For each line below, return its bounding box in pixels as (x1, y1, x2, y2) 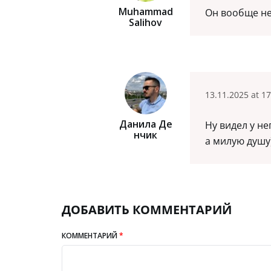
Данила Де (119, 117, 172, 131)
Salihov (129, 16, 163, 30)
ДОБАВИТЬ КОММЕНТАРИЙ (62, 201, 232, 218)
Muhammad (118, 5, 173, 19)
